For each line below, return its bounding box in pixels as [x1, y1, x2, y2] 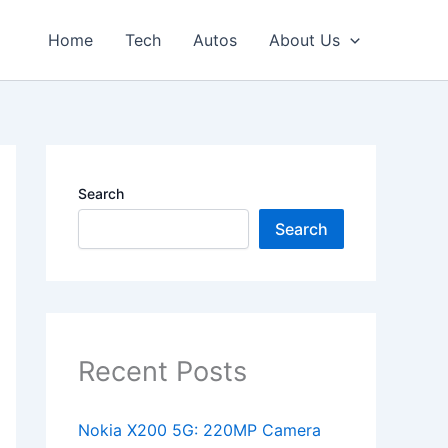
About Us [269, 30, 341, 50]
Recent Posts [78, 355, 247, 388]
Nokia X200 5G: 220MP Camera [78, 420, 321, 441]
